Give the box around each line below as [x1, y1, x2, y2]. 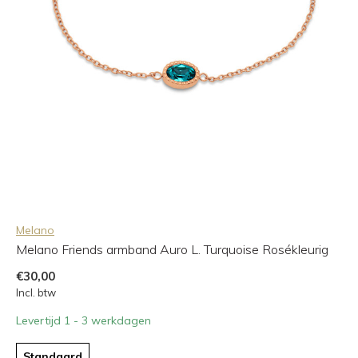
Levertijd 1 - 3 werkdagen [16, 312, 151, 328]
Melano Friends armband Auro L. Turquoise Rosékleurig [16, 241, 328, 257]
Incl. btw [16, 285, 56, 299]
